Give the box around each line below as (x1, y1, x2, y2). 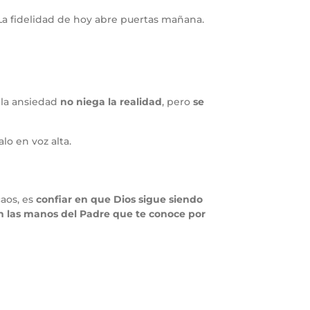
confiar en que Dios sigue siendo (36, 193, 203, 206)
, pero (162, 95, 193, 109)
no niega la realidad (60, 95, 162, 109)
